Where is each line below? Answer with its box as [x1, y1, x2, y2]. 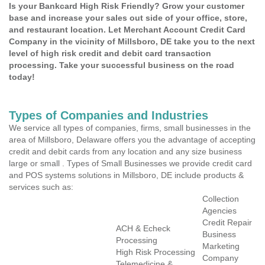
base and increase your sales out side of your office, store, [9, 13, 247, 22]
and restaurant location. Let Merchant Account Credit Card [9, 25, 245, 34]
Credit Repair [202, 218, 252, 227]
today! [9, 72, 35, 82]
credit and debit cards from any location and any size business [9, 147, 242, 156]
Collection [202, 194, 239, 203]
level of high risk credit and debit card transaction [9, 49, 211, 58]
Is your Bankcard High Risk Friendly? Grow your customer [9, 1, 244, 11]
